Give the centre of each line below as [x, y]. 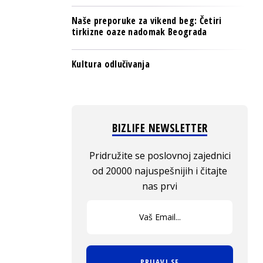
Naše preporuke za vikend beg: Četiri [147, 21]
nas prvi [160, 186]
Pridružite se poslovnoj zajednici [160, 156]
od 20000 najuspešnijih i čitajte [160, 171]
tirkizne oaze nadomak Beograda [139, 32]
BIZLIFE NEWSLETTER [160, 128]
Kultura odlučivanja [111, 64]
